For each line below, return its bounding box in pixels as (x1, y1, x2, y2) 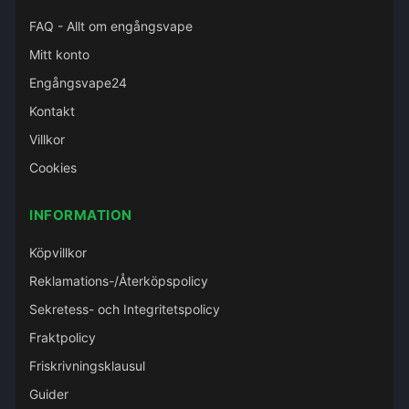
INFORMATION (29, 206, 132, 224)
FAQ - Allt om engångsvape (29, 18, 193, 34)
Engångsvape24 (29, 75, 127, 90)
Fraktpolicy (29, 330, 96, 345)
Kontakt (29, 103, 75, 119)
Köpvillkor (29, 245, 87, 260)
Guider (29, 386, 68, 402)
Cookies (29, 160, 77, 175)
